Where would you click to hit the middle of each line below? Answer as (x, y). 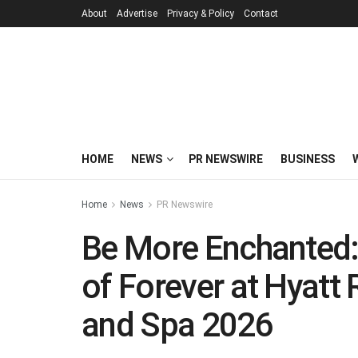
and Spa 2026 (177, 325)
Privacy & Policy (201, 14)
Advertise (137, 14)
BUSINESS (308, 159)
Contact (261, 14)
